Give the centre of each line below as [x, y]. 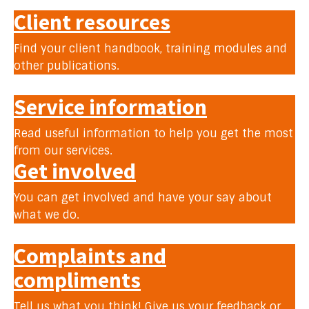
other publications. [67, 66]
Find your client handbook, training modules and [150, 49]
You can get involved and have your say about [143, 198]
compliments [77, 280]
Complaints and [90, 256]
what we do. [47, 215]
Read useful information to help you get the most [153, 133]
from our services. [63, 151]
